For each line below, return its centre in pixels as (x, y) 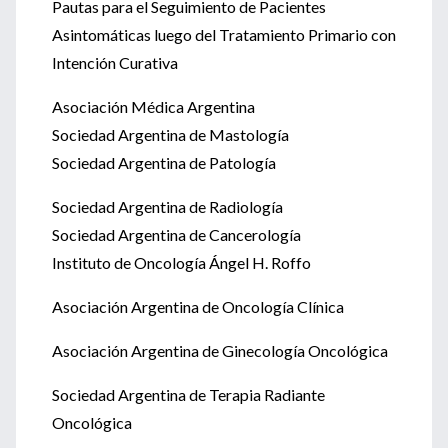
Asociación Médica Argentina (153, 106)
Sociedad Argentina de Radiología (167, 206)
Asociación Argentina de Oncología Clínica (198, 306)
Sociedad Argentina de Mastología (170, 134)
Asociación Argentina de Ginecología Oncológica (220, 350)
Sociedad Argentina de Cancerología (176, 234)
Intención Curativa (115, 62)
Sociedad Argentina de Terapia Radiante (188, 394)
